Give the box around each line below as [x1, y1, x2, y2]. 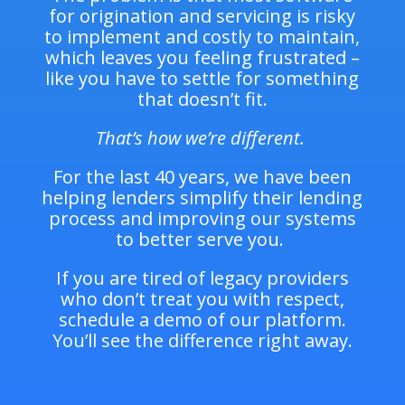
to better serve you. [116, 226, 289, 251]
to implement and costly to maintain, [44, 24, 361, 49]
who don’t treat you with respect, [60, 286, 344, 311]
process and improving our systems [48, 205, 356, 231]
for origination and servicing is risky [49, 3, 356, 28]
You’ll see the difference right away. [52, 327, 353, 353]
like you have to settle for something [45, 65, 360, 90]
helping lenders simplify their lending [42, 184, 363, 210]
